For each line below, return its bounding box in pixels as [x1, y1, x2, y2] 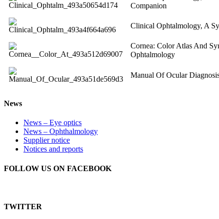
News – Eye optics [23, 118, 82, 127]
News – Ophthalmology [23, 127, 98, 136]
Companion [131, 1, 167, 10]
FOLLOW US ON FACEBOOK [4, 164, 111, 173]
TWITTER [4, 202, 42, 211]
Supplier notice [23, 136, 70, 145]
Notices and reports [23, 145, 83, 153]
